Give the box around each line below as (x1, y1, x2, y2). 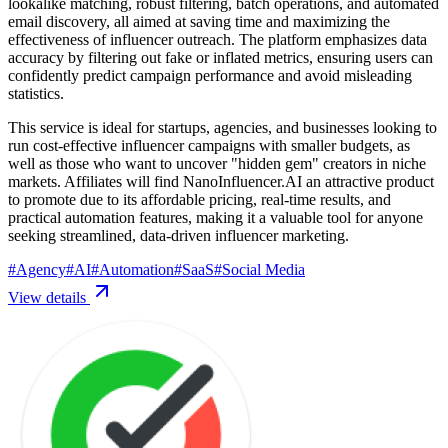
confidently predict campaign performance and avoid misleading (8, 66, 412, 84)
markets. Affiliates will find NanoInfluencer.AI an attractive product (8, 172, 434, 190)
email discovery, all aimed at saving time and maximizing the (8, 12, 390, 30)
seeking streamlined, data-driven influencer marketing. (8, 226, 349, 244)
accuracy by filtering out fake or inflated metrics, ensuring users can (8, 48, 433, 66)
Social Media (222, 260, 305, 278)
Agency (16, 260, 66, 278)
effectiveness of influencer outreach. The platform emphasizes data (8, 30, 427, 48)
